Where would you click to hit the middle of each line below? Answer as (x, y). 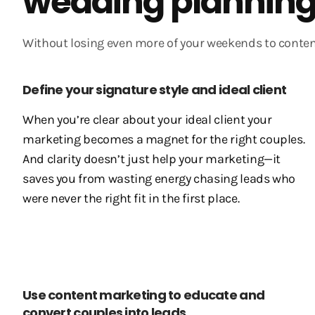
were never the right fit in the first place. (131, 198)
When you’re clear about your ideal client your (147, 120)
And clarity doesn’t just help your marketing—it (152, 159)
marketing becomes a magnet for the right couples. (164, 139)
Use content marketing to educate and (144, 295)
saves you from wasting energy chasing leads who (159, 179)
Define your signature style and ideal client (155, 90)
